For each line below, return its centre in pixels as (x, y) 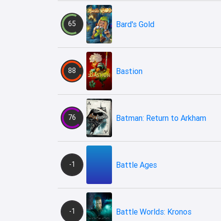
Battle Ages (136, 165)
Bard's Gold (135, 24)
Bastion (129, 71)
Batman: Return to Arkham (161, 118)
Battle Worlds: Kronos (154, 211)
